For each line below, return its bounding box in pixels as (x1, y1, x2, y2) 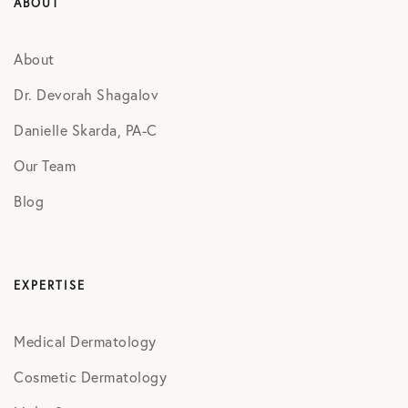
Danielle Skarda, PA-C (14, 120, 158, 139)
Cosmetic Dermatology (14, 367, 167, 386)
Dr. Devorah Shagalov (14, 85, 158, 104)
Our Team (14, 156, 76, 175)
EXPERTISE (14, 278, 86, 293)
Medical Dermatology (14, 331, 157, 351)
